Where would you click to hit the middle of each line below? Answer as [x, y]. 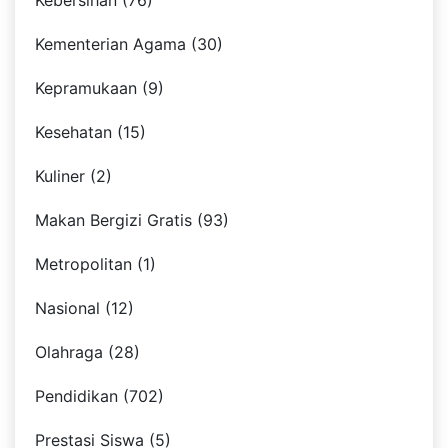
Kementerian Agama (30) [129, 44]
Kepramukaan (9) [99, 88]
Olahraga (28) [87, 352]
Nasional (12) [84, 308]
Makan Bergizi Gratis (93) [132, 220]
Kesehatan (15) [90, 132]
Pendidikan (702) [99, 396]
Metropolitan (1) [95, 264]
